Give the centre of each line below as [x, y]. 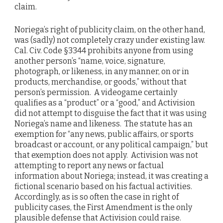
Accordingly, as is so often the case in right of [97, 197]
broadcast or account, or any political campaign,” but [111, 145]
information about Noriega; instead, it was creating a [111, 176]
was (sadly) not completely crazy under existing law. [111, 40]
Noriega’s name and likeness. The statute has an [104, 124]
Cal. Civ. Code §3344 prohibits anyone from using [104, 51]
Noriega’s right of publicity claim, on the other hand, [110, 30]
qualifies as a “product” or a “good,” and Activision [105, 103]
